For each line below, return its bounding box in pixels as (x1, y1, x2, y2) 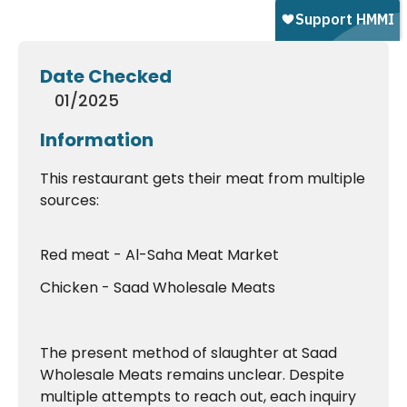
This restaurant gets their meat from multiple (40, 168, 365, 190)
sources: (40, 190, 99, 212)
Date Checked (40, 64, 172, 90)
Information (40, 127, 154, 154)
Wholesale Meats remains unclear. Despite (40, 364, 344, 386)
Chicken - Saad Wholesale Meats (40, 277, 275, 299)
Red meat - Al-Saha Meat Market (40, 244, 279, 266)
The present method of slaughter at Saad (40, 342, 337, 364)
